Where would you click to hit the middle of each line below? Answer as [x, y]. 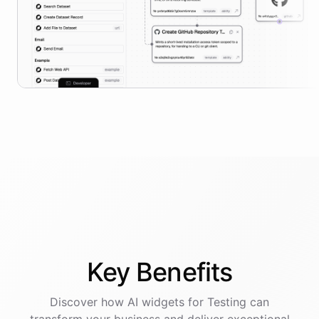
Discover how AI [96, 302]
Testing [227, 302]
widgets [163, 302]
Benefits [184, 272]
